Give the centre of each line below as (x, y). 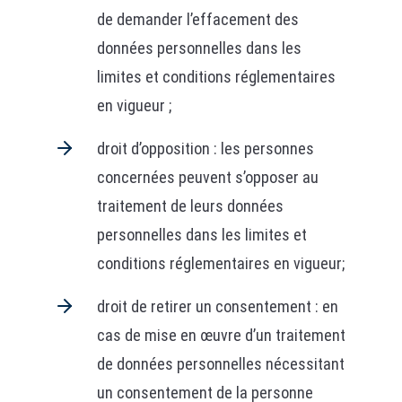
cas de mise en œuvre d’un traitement (221, 335)
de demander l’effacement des (197, 19)
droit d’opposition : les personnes (205, 149)
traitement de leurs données (190, 206)
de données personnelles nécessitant (220, 364)
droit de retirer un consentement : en (217, 306)
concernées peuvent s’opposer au (207, 177)
